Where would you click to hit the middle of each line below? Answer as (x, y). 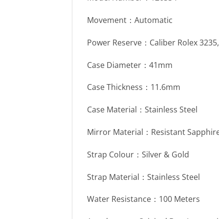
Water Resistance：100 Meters (143, 199)
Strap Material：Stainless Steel (143, 177)
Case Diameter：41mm (130, 65)
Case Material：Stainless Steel (142, 110)
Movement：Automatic (130, 20)
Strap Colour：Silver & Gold (138, 154)
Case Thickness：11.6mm (134, 87)
